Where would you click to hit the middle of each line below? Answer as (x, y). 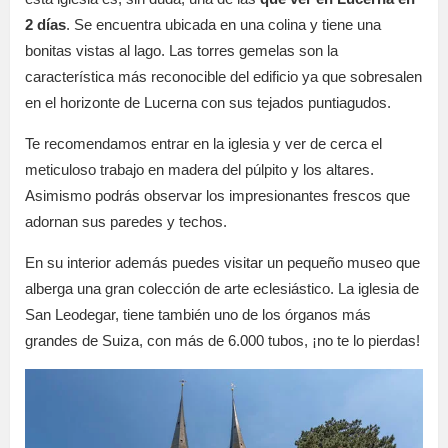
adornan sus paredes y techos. (126, 222)
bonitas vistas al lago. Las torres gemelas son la (181, 51)
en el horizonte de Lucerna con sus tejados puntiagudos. (208, 103)
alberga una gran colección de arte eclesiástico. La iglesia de (222, 289)
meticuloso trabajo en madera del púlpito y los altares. (199, 170)
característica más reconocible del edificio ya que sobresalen (223, 77)
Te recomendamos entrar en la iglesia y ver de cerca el (203, 144)
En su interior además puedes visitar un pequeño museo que (222, 263)
